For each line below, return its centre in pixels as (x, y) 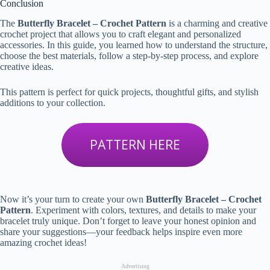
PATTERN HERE (135, 144)
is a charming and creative (217, 23)
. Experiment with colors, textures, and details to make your (143, 210)
